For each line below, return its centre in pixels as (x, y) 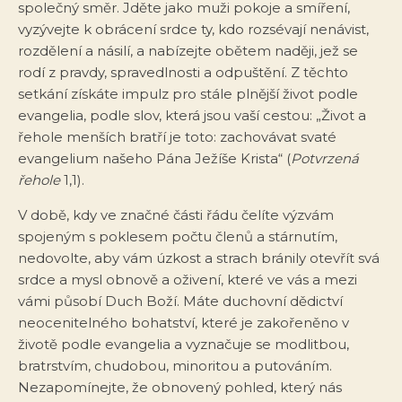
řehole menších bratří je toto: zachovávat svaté (177, 136)
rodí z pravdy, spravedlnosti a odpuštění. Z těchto (183, 72)
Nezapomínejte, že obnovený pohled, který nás (180, 387)
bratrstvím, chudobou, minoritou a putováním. (175, 365)
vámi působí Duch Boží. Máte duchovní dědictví (180, 301)
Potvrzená (325, 158)
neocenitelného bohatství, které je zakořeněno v (184, 322)
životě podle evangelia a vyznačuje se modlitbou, (184, 344)
